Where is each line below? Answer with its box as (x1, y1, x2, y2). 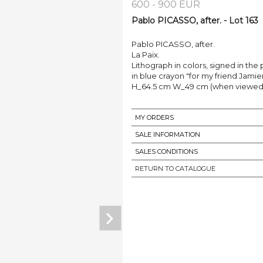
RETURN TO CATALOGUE (135, 164, 215, 173)
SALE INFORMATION (135, 130, 200, 139)
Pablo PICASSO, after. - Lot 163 (131, 15, 258, 26)
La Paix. (131, 50, 160, 60)
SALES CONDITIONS (135, 147, 198, 156)
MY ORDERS (135, 113, 174, 122)
